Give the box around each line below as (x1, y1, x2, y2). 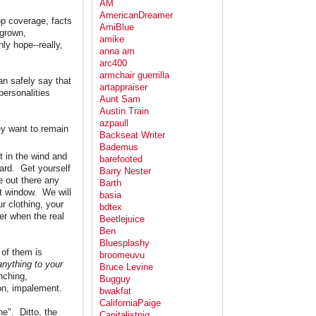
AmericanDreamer (99, 10, 173, 21)
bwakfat (99, 286, 131, 297)
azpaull (99, 118, 128, 129)
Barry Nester (99, 166, 151, 177)
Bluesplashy (99, 238, 150, 249)
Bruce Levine (99, 262, 153, 273)
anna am (99, 46, 135, 57)
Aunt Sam (99, 94, 140, 105)
